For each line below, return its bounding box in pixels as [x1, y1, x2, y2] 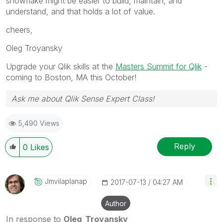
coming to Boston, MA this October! [6, 72, 136, 82]
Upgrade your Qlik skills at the [6, 61, 115, 71]
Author [105, 199, 126, 208]
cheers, [6, 24, 33, 35]
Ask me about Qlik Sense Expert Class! [11, 93, 155, 104]
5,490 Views [18, 118, 59, 127]
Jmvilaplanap [45, 176, 87, 185]
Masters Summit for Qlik [115, 61, 202, 71]
